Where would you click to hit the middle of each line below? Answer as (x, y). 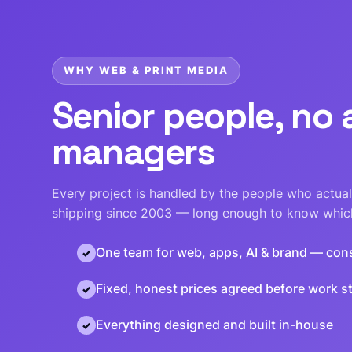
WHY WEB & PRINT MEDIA (146, 70)
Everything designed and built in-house (214, 324)
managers (133, 151)
